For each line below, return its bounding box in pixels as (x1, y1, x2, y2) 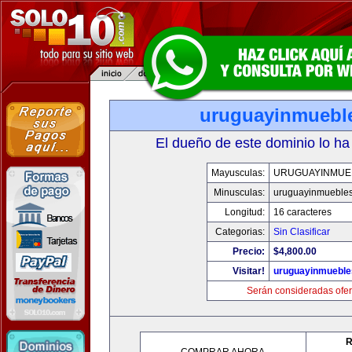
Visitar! (233, 266, 265, 277)
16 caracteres (273, 207, 332, 218)
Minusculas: (214, 187, 265, 198)
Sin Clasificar (273, 226, 330, 237)
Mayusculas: (211, 167, 265, 178)
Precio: (233, 246, 265, 257)
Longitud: (225, 207, 265, 218)
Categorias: (215, 226, 265, 237)
